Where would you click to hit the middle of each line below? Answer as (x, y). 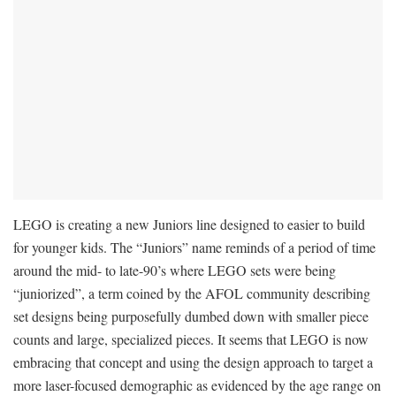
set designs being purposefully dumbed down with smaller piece (191, 316)
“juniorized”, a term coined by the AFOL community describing (192, 293)
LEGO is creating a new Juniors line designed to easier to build (189, 224)
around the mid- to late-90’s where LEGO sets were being (175, 270)
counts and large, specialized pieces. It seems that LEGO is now (191, 339)
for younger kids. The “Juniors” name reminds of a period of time (194, 247)
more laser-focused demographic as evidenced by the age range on (197, 385)
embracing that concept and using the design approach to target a (193, 362)
